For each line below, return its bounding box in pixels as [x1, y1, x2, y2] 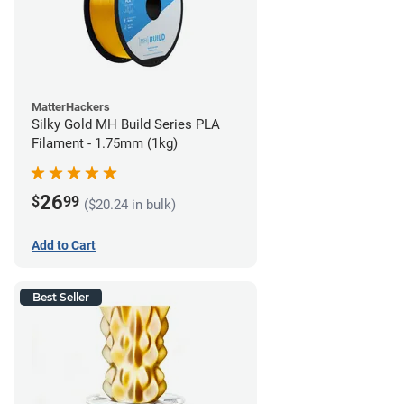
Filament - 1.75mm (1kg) [32, 134, 178, 151]
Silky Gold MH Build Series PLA [32, 115, 220, 133]
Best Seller [32, 289, 89, 304]
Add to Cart [32, 237, 96, 252]
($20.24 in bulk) [84, 197, 176, 214]
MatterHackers [32, 99, 110, 114]
